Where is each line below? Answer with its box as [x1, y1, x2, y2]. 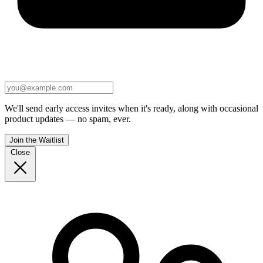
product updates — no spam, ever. [5, 114, 131, 124]
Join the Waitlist [9, 136, 64, 145]
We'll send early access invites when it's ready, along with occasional [5, 103, 258, 114]
